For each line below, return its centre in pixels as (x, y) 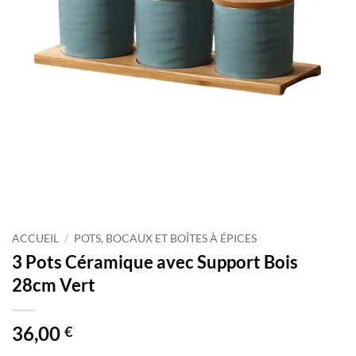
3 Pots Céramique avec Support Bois (155, 261)
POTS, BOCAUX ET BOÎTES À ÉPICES (166, 238)
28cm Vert (54, 284)
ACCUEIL (35, 238)
